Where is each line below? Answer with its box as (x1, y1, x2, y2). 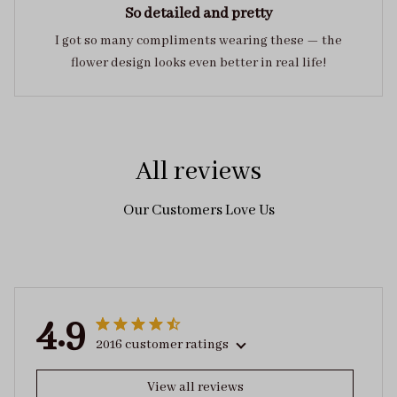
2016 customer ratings (96, 336, 229, 353)
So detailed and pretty (124, 4, 273, 24)
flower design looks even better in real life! (71, 55, 326, 72)
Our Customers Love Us (122, 201, 275, 221)
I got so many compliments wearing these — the (55, 33, 342, 50)
